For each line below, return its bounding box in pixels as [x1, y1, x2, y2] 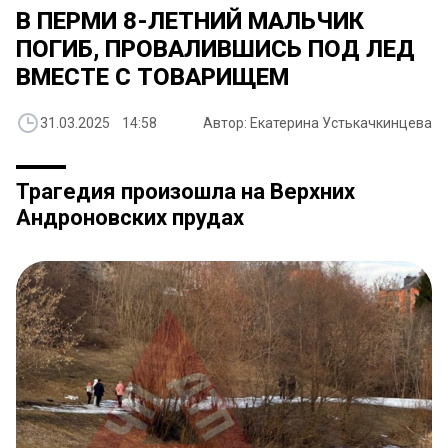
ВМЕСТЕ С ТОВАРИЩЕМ [16, 63, 289, 92]
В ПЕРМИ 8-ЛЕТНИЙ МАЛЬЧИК [16, 7, 364, 36]
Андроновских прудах [16, 205, 244, 231]
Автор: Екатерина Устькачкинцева [203, 115, 432, 132]
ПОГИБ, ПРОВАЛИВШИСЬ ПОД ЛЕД [16, 35, 415, 64]
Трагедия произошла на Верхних [16, 179, 355, 205]
